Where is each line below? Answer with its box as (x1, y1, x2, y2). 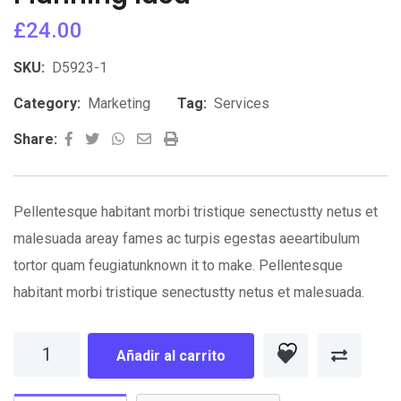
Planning (13, 337, 66, 354)
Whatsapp (127, 130, 190, 148)
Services (214, 95, 269, 113)
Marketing (88, 95, 150, 113)
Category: (13, 95, 81, 113)
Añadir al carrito (116, 347, 226, 365)
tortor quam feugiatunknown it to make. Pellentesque (13, 257, 343, 275)
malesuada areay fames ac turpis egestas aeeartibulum (13, 230, 360, 248)
